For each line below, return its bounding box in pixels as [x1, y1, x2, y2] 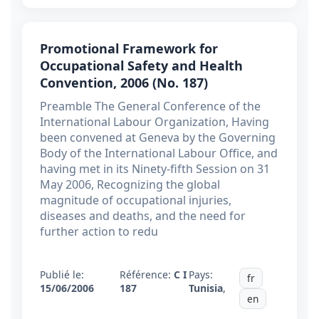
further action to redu [40, 224, 158, 240]
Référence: [120, 268, 174, 282]
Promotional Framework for [40, 40, 218, 58]
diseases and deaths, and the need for [40, 208, 246, 224]
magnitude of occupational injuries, [40, 192, 231, 209]
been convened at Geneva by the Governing [40, 130, 276, 146]
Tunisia [188, 281, 223, 296]
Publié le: [40, 268, 84, 282]
